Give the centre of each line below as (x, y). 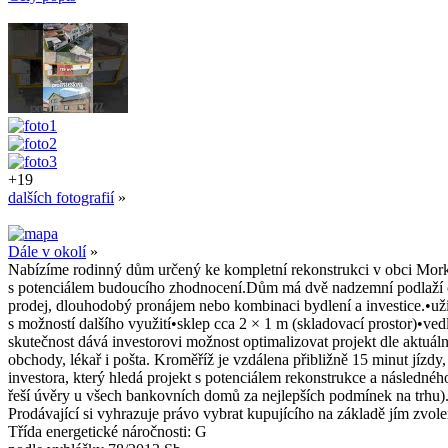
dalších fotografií (61, 197)
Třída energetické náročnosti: (101, 431)
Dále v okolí (47, 251)
